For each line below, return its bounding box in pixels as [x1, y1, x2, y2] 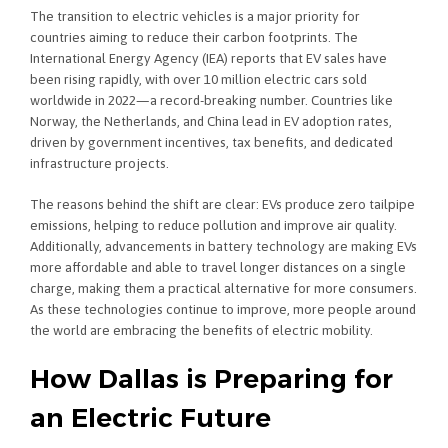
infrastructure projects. [30, 155, 169, 172]
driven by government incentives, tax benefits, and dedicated [30, 134, 393, 151]
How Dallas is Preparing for [30, 362, 393, 395]
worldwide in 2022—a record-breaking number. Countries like [30, 92, 393, 109]
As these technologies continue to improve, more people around [30, 300, 416, 317]
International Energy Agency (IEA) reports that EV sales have [30, 50, 387, 67]
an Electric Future [30, 401, 271, 434]
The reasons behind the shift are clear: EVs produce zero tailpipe [30, 195, 415, 212]
